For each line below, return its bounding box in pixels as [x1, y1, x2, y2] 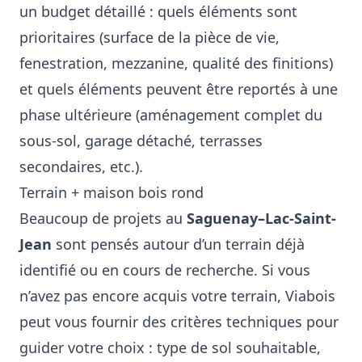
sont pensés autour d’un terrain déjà [52, 234, 305, 254]
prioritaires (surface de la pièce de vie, [19, 27, 280, 47]
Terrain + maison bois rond [19, 183, 204, 202]
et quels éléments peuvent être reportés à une [19, 79, 338, 99]
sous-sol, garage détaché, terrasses [19, 131, 263, 150]
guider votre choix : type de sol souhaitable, [19, 338, 321, 357]
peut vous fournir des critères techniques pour [19, 312, 339, 331]
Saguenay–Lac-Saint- [187, 208, 336, 228]
